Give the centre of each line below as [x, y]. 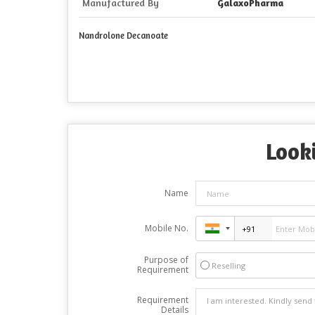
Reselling [228, 265]
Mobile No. [166, 228]
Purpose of [166, 260]
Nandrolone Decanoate [123, 36]
